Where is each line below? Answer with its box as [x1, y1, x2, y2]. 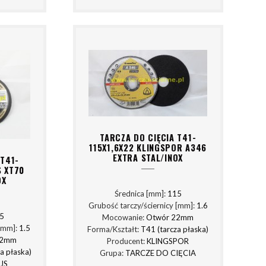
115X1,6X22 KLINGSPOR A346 [89, 141, 207, 154]
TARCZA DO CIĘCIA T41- [100, 131, 197, 144]
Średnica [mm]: [114, 189, 167, 199]
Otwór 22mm [146, 213, 194, 223]
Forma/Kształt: [87, 224, 141, 235]
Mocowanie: [102, 213, 147, 223]
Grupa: [100, 248, 126, 258]
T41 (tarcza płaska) [141, 224, 209, 235]
